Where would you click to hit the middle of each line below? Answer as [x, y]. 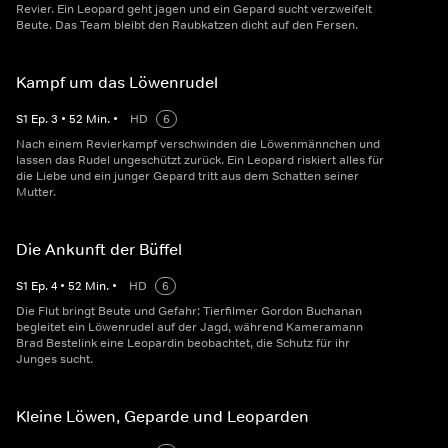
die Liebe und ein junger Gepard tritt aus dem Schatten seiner [187, 176]
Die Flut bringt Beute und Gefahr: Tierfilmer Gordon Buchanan [189, 311]
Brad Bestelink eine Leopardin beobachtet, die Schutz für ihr [183, 343]
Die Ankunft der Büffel [99, 249]
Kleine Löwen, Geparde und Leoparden [162, 416]
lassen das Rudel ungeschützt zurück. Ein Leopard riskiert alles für [200, 160]
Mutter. [36, 192]
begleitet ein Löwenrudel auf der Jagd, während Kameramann [189, 327]
